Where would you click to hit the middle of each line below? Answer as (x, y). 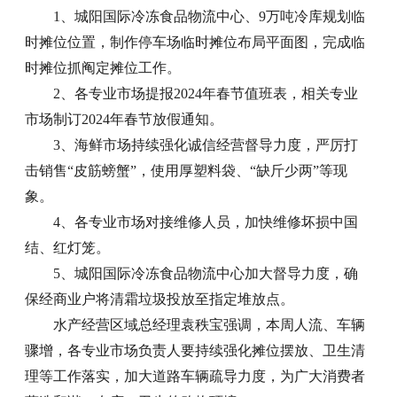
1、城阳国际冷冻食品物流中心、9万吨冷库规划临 (210, 17)
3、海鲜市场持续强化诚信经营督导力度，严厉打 (206, 145)
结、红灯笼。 (68, 248)
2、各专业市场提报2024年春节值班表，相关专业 (206, 94)
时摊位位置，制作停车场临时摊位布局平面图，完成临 (195, 43)
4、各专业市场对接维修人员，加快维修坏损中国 (206, 222)
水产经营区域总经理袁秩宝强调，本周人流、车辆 (210, 325)
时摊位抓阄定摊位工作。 (103, 68)
